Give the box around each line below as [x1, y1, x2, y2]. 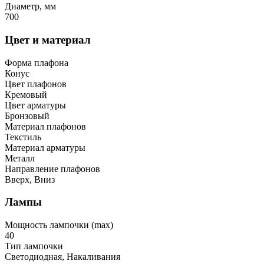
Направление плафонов [5, 163, 100, 174]
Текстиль [5, 131, 41, 142]
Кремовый [5, 89, 47, 100]
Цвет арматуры [5, 100, 66, 110]
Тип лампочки [5, 241, 63, 252]
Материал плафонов [5, 121, 86, 131]
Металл [5, 153, 35, 163]
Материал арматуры [5, 142, 85, 153]
